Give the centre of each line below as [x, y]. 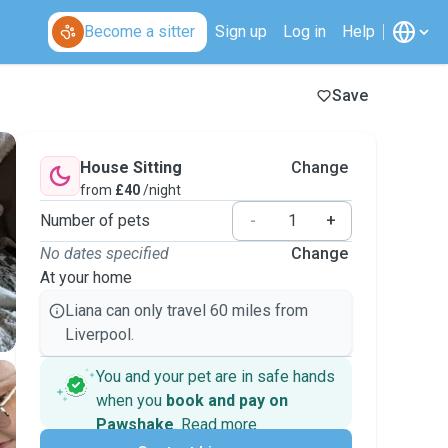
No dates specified [104, 253]
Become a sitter [139, 31]
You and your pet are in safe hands [215, 376]
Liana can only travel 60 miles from [186, 310]
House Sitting [131, 167]
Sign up [241, 31]
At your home [86, 277]
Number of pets [95, 220]
